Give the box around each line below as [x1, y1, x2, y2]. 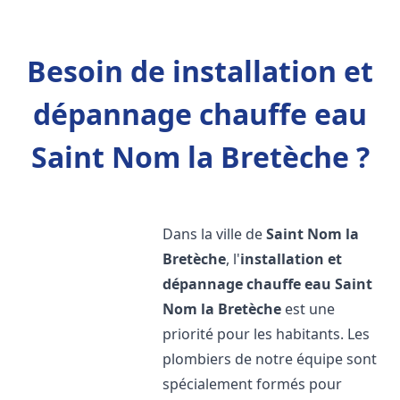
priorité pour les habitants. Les [162, 324, 371, 344]
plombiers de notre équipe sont [162, 349, 378, 369]
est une [281, 299, 336, 319]
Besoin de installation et [27, 52, 373, 90]
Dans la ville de [162, 224, 267, 244]
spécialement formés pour [162, 374, 343, 394]
